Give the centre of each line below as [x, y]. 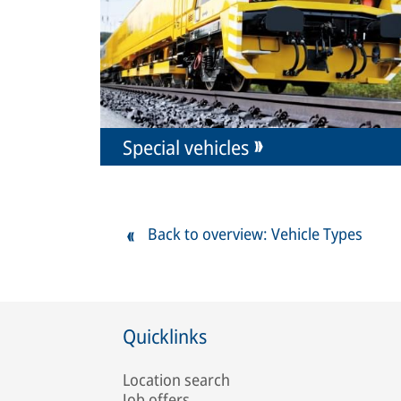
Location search [176, 380]
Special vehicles [186, 147]
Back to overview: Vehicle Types [255, 234]
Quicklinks [165, 336]
